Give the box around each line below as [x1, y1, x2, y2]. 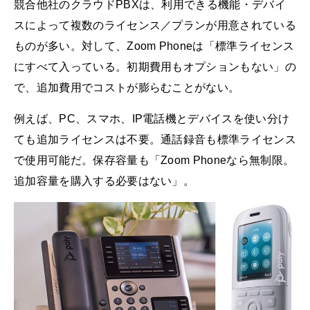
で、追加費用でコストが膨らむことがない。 [14, 81, 240, 93]
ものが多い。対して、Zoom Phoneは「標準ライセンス [14, 39, 295, 52]
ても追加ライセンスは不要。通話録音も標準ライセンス [14, 134, 297, 146]
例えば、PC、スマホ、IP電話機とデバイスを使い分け [14, 113, 290, 125]
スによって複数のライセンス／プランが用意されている [14, 19, 297, 31]
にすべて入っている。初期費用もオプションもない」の [14, 60, 296, 73]
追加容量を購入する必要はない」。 [14, 175, 195, 188]
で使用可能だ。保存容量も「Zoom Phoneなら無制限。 [14, 154, 295, 167]
